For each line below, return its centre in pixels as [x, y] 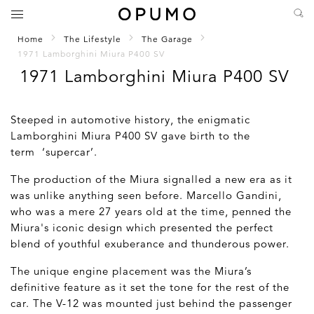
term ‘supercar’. [54, 151]
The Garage [167, 39]
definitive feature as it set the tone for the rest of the [150, 287]
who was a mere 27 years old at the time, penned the [151, 211]
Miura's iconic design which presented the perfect [142, 227]
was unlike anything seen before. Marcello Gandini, [146, 195]
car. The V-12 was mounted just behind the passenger [151, 303]
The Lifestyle [93, 39]
